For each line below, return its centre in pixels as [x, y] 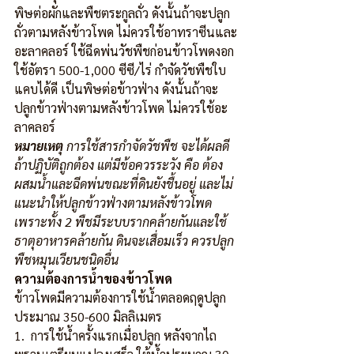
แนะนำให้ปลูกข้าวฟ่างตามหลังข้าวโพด [115, 203]
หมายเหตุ [39, 146]
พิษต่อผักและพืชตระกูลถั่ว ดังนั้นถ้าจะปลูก [122, 13]
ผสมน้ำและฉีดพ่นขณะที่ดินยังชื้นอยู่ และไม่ [124, 184]
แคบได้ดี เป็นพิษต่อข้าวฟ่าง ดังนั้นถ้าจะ [116, 89]
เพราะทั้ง [38, 222]
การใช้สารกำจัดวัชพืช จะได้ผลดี [146, 146]
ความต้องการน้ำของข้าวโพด [93, 279]
